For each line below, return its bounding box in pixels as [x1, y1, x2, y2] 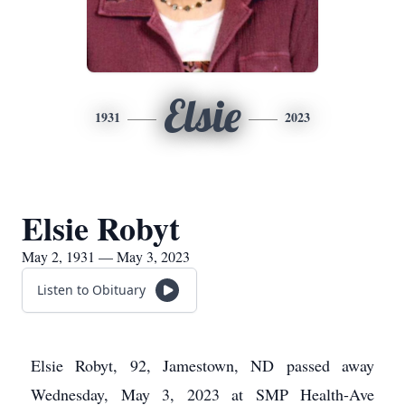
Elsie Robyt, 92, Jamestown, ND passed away [31, 354, 374, 376]
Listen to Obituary [37, 281, 146, 298]
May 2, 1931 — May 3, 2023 [22, 247, 190, 266]
